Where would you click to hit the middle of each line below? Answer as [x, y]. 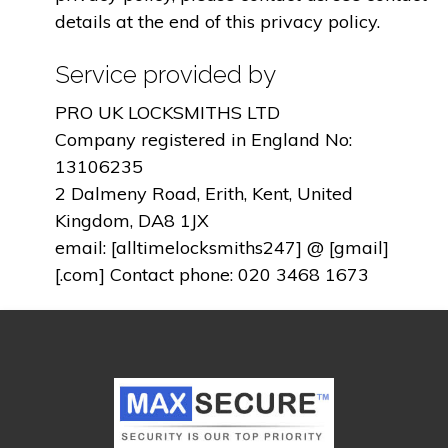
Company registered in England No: [203, 139]
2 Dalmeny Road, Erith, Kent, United [204, 193]
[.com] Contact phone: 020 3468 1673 [212, 274]
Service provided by [165, 74]
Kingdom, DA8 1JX [132, 220]
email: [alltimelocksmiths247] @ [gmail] [222, 247]
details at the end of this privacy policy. [217, 22]
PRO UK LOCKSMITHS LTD [167, 112]
